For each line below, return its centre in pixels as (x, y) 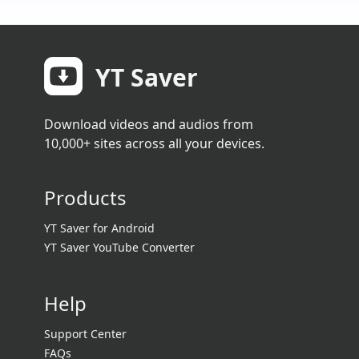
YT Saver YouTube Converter (119, 247)
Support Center (85, 334)
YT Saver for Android (99, 228)
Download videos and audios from (149, 124)
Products (85, 198)
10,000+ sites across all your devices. (154, 143)
